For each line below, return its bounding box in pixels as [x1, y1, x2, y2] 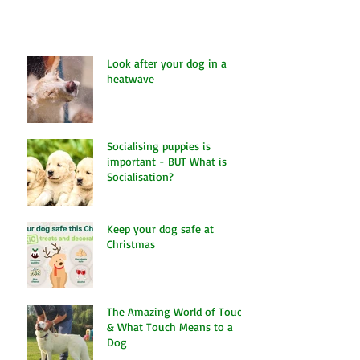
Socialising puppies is [107, 197, 211, 211]
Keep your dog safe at [107, 280, 214, 293]
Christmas [107, 295, 155, 309]
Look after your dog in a [107, 114, 227, 128]
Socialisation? [107, 227, 174, 241]
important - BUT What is [107, 212, 227, 226]
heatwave [107, 129, 154, 143]
